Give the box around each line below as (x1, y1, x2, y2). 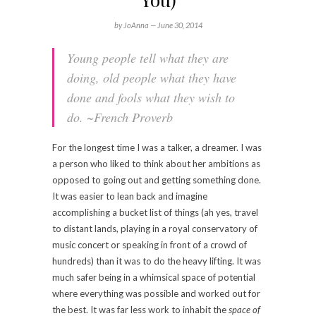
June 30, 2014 (157, 20, 202, 30)
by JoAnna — (114, 20, 157, 30)
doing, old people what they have (67, 68, 236, 86)
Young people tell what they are (67, 49, 229, 66)
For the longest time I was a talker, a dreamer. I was (52, 141, 262, 153)
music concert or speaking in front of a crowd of (52, 238, 247, 250)
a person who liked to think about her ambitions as (52, 157, 260, 169)
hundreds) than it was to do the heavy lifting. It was (52, 255, 261, 267)
